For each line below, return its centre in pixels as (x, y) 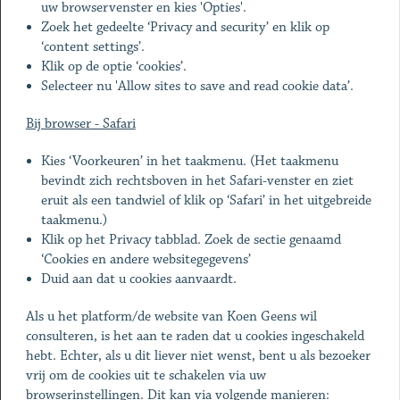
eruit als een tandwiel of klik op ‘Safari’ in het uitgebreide (207, 200)
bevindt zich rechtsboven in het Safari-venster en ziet (198, 181)
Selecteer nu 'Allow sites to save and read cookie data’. (198, 86)
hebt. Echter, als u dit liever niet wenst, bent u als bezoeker (198, 356)
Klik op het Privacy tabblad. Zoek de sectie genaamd (192, 240)
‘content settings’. (93, 47)
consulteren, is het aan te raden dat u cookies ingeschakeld (195, 336)
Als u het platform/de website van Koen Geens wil (171, 317)
